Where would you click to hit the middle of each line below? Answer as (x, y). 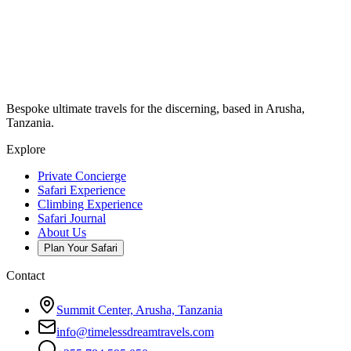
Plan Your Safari (81, 248)
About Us (62, 232)
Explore (26, 149)
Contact (25, 275)
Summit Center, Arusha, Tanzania (139, 309)
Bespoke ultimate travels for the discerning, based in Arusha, (156, 108)
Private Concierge (82, 175)
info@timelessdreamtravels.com (135, 331)
